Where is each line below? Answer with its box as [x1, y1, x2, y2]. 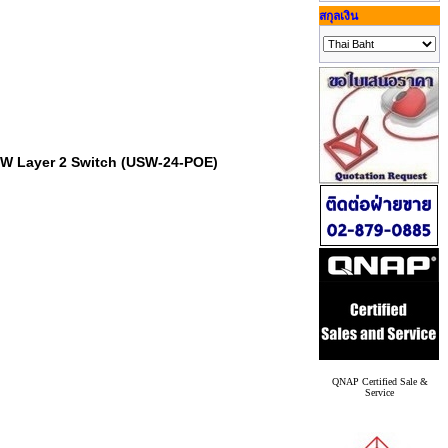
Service [365, 387, 394, 398]
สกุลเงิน [319, 9, 358, 23]
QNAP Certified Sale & [331, 376, 428, 387]
